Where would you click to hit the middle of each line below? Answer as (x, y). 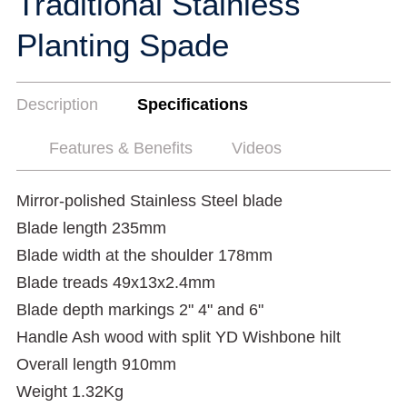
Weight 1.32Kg (70, 392)
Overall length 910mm (96, 364)
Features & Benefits (121, 148)
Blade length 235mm (91, 228)
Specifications (193, 104)
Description (57, 104)
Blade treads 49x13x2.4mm (116, 283)
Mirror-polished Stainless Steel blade (149, 201)
